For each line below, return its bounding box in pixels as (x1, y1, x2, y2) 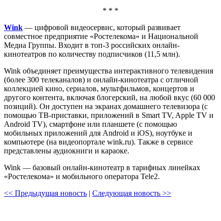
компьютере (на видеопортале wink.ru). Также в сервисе (4, 137, 193, 146)
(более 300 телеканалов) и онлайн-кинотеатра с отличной (4, 75, 198, 84)
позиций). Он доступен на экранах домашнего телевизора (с (4, 102, 208, 110)
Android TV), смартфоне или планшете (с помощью (4, 119, 177, 128)
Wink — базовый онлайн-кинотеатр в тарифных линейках (4, 163, 200, 172)
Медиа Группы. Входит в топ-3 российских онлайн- (4, 40, 180, 49)
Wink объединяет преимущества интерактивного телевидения (4, 66, 213, 75)
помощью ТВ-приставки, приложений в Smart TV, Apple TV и (4, 110, 214, 119)
